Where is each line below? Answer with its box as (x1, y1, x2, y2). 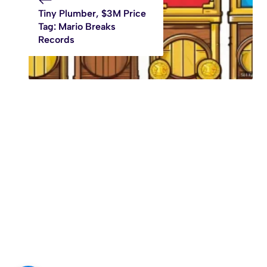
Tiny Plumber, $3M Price (38, 7, 146, 19)
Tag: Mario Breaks (38, 20, 116, 32)
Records (38, 33, 74, 45)
